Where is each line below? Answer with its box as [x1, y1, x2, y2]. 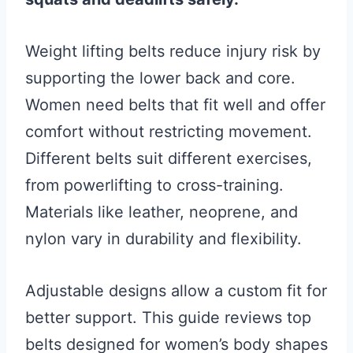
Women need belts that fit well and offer [25, 95, 325, 114]
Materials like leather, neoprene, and [25, 203, 298, 221]
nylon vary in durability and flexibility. [25, 229, 302, 248]
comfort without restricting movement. [25, 122, 312, 141]
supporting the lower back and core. [25, 69, 295, 87]
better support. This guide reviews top [25, 308, 311, 327]
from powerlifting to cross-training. [25, 176, 284, 195]
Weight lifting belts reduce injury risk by [25, 42, 321, 61]
